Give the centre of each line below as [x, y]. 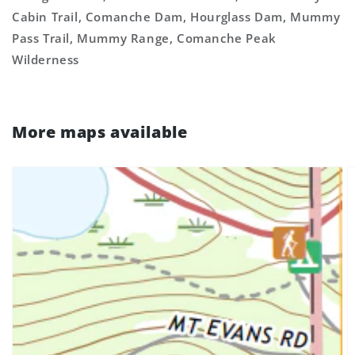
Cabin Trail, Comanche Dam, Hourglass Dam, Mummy [176, 17]
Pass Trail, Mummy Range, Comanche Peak [144, 38]
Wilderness [46, 59]
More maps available [100, 132]
